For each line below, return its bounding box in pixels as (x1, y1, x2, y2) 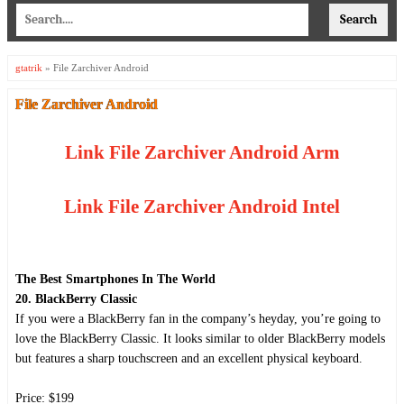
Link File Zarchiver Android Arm (64, 142, 340, 164)
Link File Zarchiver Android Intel (64, 195, 340, 217)
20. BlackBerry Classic (15, 291, 137, 306)
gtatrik (15, 62, 42, 74)
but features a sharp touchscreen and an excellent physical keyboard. (15, 351, 363, 365)
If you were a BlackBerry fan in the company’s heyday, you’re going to (15, 311, 381, 326)
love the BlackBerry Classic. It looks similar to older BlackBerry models (15, 331, 385, 345)
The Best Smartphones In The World (15, 271, 216, 286)
